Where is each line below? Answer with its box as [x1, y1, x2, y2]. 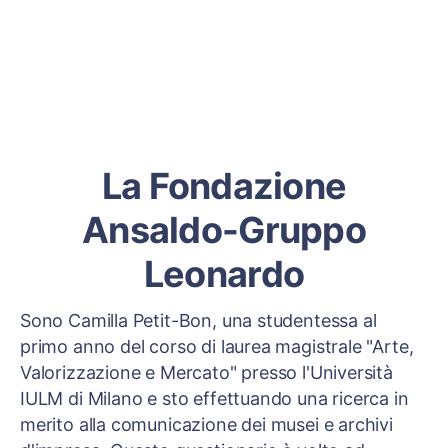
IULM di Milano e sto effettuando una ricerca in [20, 388, 409, 409]
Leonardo [143, 252, 305, 296]
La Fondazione [101, 164, 347, 208]
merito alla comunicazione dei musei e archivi [20, 414, 393, 435]
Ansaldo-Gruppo [82, 208, 366, 252]
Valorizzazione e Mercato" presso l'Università [20, 362, 393, 383]
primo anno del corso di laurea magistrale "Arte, [20, 336, 414, 357]
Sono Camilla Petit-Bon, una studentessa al [20, 310, 377, 331]
